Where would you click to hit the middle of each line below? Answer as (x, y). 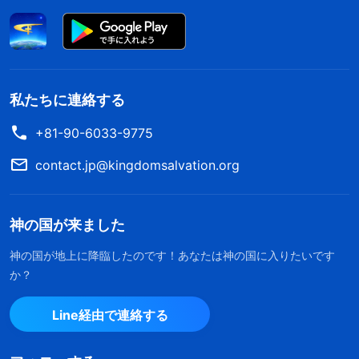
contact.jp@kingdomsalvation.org (137, 165)
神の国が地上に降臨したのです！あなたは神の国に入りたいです (172, 256)
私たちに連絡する (67, 100)
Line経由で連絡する (110, 315)
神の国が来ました (67, 225)
